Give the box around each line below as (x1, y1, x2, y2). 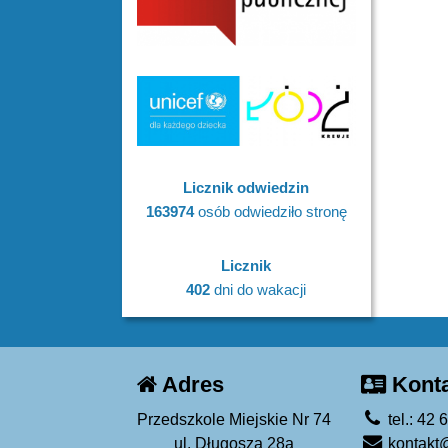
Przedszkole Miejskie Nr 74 (137, 410, 331, 428)
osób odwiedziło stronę (193, 202, 347, 220)
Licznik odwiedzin (183, 178, 310, 196)
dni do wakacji (210, 280, 307, 298)
